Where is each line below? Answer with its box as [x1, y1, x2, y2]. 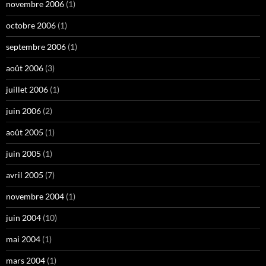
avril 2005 [6, 170, 43, 180]
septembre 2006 [6, 42, 66, 52]
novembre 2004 [6, 191, 64, 202]
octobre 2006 [6, 20, 56, 31]
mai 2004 [6, 234, 40, 245]
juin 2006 [6, 106, 41, 116]
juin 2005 [6, 148, 41, 159]
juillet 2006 [6, 84, 48, 95]
